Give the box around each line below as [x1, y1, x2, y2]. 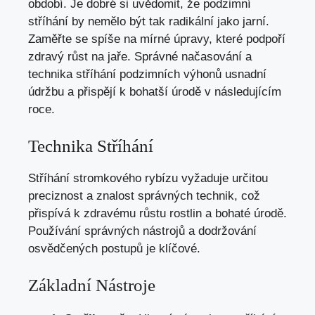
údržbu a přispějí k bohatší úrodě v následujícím [28, 85, 281, 99]
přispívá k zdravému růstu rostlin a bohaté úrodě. [28, 206, 287, 220]
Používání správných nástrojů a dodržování [28, 224, 257, 238]
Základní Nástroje [28, 276, 155, 295]
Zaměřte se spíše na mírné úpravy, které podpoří [28, 32, 285, 46]
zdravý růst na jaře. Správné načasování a [28, 50, 252, 64]
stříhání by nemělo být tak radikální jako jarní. [28, 15, 269, 29]
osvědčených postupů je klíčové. [28, 241, 200, 255]
